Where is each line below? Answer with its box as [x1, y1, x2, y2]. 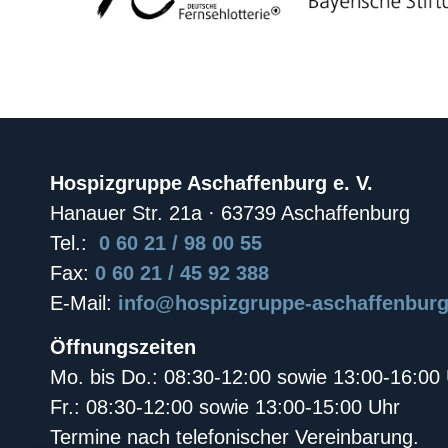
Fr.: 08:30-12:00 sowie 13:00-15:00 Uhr [50, 396, 400, 419]
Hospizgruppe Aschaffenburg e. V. [50, 171, 373, 194]
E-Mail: [50, 291, 118, 314]
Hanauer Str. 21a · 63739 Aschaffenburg [50, 201, 410, 224]
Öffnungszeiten [50, 336, 196, 359]
